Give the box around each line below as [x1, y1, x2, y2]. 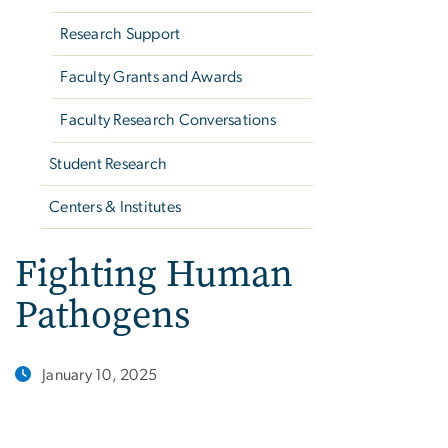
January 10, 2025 [42, 367, 158, 384]
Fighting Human [15, 248, 293, 300]
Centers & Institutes [49, 199, 182, 216]
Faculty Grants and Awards [60, 69, 243, 86]
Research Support [60, 25, 181, 42]
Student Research [49, 155, 168, 172]
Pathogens [15, 289, 190, 341]
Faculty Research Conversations [60, 112, 276, 129]
